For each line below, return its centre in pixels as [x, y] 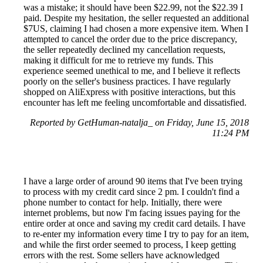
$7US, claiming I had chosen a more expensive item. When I [136, 28]
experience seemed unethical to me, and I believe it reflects [132, 70]
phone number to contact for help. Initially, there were [123, 202]
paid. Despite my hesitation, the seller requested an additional [136, 18]
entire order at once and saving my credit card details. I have [134, 223]
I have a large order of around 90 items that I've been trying [133, 181]
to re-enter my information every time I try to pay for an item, [136, 234]
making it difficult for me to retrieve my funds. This [118, 60]
